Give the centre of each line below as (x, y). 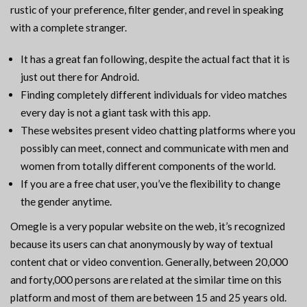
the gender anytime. (66, 202)
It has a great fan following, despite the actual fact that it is (155, 59)
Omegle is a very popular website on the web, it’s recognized (148, 226)
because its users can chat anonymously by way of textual (142, 244)
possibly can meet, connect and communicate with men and (155, 148)
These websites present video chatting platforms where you (158, 131)
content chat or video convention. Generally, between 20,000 (149, 262)
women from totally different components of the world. (148, 166)
